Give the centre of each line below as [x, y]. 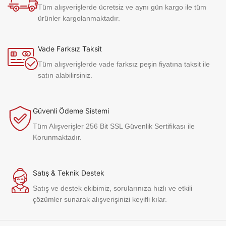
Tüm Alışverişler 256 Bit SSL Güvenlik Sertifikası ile [114, 126]
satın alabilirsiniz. [65, 75]
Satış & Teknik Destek [69, 173]
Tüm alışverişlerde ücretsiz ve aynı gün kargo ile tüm [122, 7]
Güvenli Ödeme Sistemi [71, 110]
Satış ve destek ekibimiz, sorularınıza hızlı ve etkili [112, 188]
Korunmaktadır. [57, 137]
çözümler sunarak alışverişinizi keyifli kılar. [100, 199]
